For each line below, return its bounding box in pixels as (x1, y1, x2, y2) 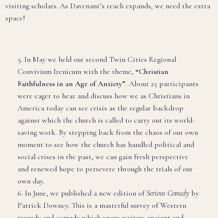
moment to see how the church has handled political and (17, 140, 194, 150)
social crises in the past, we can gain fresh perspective (17, 152, 188, 162)
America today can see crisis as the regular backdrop (17, 103, 183, 113)
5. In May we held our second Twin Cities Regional (17, 54, 176, 65)
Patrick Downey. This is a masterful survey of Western (17, 200, 186, 211)
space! (5, 13, 25, 23)
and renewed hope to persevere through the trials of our (17, 164, 193, 174)
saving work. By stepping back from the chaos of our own (17, 127, 198, 138)
